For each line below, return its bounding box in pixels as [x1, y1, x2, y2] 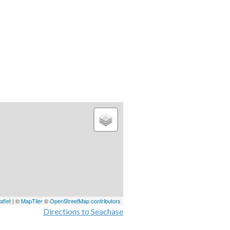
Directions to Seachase [43, 206, 123, 216]
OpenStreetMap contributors [50, 196, 121, 205]
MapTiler [21, 196, 43, 205]
